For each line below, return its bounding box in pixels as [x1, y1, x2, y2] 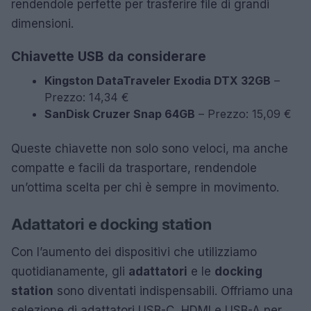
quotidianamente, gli [11, 264, 128, 278]
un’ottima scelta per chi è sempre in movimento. [11, 180, 279, 194]
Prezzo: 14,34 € [44, 90, 129, 104]
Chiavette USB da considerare [11, 48, 206, 65]
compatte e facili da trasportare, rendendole [11, 160, 257, 175]
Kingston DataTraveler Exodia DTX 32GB [44, 73, 271, 87]
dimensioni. [11, 16, 74, 31]
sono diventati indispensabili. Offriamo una [53, 283, 293, 298]
